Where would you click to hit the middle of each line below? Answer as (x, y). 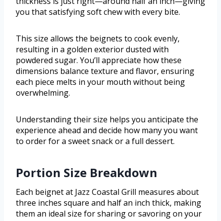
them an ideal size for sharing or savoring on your (109, 214)
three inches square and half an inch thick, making (109, 203)
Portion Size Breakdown (87, 173)
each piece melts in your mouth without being (100, 82)
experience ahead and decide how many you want (107, 130)
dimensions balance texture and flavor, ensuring (105, 71)
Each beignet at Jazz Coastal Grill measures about (107, 192)
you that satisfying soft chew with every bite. (98, 12)
